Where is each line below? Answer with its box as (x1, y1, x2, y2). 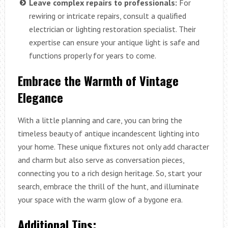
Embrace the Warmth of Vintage (17, 71, 179, 90)
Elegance (17, 88, 63, 106)
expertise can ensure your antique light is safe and (28, 37, 199, 47)
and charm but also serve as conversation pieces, (17, 154, 184, 165)
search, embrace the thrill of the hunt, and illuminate (17, 181, 199, 191)
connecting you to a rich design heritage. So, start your (17, 167, 202, 178)
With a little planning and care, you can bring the (17, 115, 182, 125)
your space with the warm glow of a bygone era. (17, 194, 183, 205)
